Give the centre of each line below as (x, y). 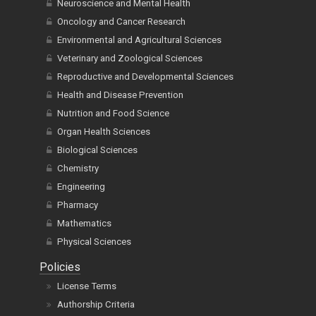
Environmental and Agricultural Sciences (139, 39)
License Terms (87, 286)
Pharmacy (78, 205)
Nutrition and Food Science (113, 113)
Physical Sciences (94, 241)
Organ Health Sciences (104, 131)
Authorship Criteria (96, 304)
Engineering (81, 186)
